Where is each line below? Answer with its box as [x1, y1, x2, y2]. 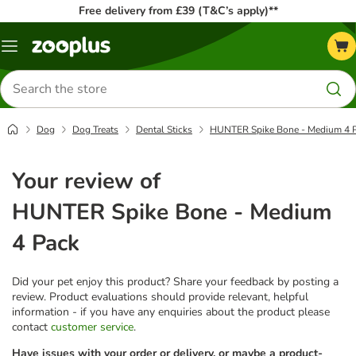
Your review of [12, 165, 161, 196]
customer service [51, 319, 133, 335]
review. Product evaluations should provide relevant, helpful [12, 288, 308, 304]
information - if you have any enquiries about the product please [12, 304, 330, 319]
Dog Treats [72, 123, 118, 136]
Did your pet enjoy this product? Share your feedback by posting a [12, 273, 339, 289]
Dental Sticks [136, 123, 192, 136]
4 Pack [12, 227, 79, 258]
